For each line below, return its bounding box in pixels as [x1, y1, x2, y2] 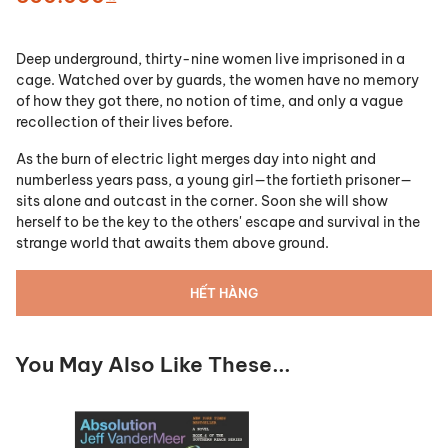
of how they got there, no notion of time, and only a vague [16, 92, 403, 111]
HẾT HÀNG [190, 285, 258, 302]
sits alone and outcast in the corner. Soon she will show [16, 192, 388, 211]
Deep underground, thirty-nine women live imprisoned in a [16, 50, 405, 69]
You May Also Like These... [15, 351, 291, 379]
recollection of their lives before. [16, 113, 233, 132]
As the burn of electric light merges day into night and [16, 150, 376, 169]
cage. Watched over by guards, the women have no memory [16, 71, 419, 90]
